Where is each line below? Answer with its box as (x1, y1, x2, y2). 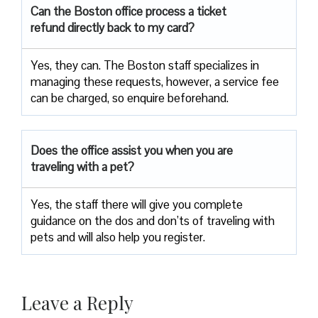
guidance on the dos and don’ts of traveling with (31, 212, 275, 229)
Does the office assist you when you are (31, 142, 233, 158)
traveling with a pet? (31, 158, 134, 175)
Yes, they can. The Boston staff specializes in (31, 57, 259, 73)
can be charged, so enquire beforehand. (31, 89, 231, 106)
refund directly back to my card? (31, 19, 197, 35)
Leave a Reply (21, 290, 133, 315)
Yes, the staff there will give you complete (31, 196, 243, 212)
